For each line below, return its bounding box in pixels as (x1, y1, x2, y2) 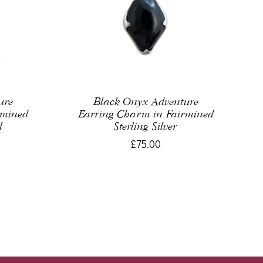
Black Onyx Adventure (93, 96, 198, 109)
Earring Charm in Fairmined (77, 108, 214, 121)
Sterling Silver (113, 120, 178, 133)
